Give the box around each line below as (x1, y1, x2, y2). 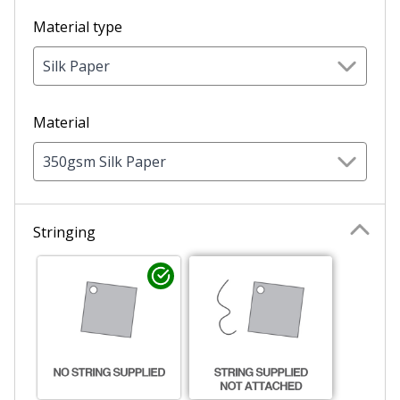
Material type (33, 16, 122, 37)
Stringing (33, 221, 96, 242)
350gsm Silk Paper (43, 151, 166, 171)
